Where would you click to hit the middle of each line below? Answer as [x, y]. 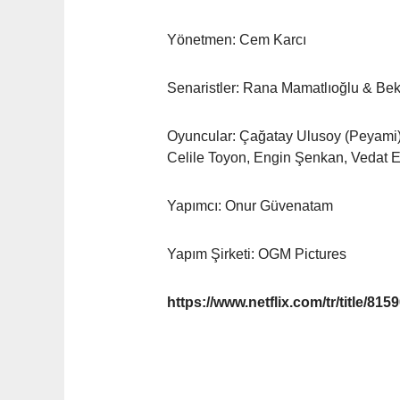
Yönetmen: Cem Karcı [237, 40]
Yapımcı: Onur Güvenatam [250, 206]
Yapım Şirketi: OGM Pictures [257, 254]
